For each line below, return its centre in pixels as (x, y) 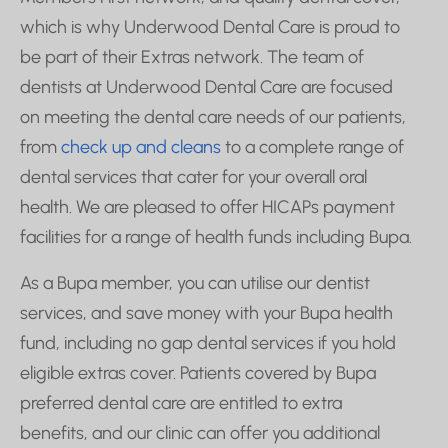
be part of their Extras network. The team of (192, 56)
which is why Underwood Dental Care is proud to (210, 26)
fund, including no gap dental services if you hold (208, 342)
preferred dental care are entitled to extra (181, 402)
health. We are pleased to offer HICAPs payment (207, 206)
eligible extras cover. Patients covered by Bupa (198, 372)
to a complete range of (312, 146)
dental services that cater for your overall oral (193, 176)
